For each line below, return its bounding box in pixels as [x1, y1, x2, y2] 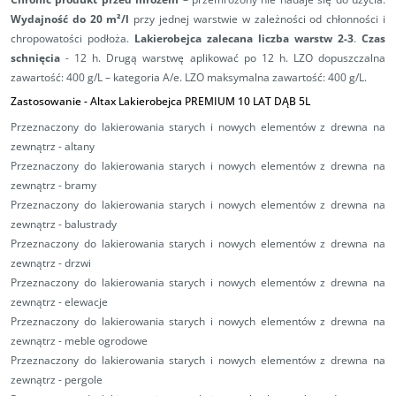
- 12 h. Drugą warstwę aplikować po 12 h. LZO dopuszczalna [60, 50, 385, 66]
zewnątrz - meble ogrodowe [11, 333, 148, 349]
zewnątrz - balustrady [11, 217, 117, 232]
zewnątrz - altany [11, 139, 95, 155]
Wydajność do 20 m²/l [11, 11, 130, 27]
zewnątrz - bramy [11, 178, 96, 194]
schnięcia [11, 50, 60, 66]
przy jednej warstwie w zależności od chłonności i [129, 11, 386, 27]
